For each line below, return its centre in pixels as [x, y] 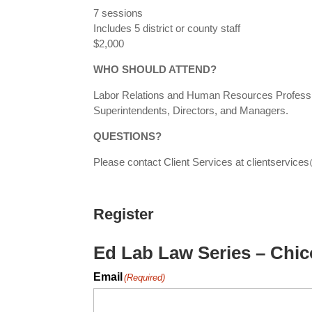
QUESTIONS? [128, 136]
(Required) [145, 277]
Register [124, 214]
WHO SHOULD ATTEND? [155, 70]
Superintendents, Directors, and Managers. [191, 111]
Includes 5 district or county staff [167, 29]
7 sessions [118, 13]
